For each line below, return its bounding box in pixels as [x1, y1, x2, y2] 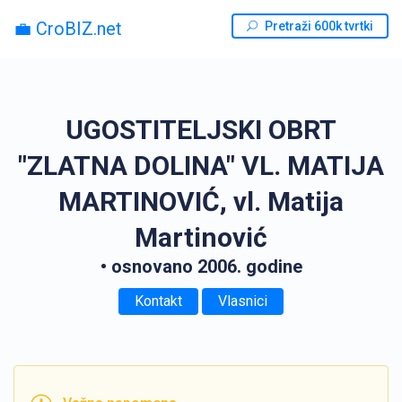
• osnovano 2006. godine [100, 256, 302, 277]
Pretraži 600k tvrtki [265, 19, 373, 33]
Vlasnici [218, 293, 267, 310]
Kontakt [135, 293, 182, 310]
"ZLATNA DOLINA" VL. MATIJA [18, 150, 384, 181]
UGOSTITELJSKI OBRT [66, 114, 336, 145]
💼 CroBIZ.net [13, 17, 122, 39]
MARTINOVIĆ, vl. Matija [58, 186, 344, 217]
